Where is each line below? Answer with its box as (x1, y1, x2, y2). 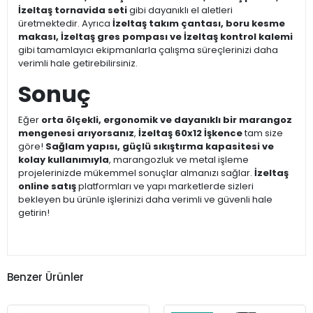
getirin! (18, 206, 50, 220)
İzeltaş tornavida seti (18, 3, 127, 17)
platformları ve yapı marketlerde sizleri (76, 180, 254, 194)
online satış (18, 180, 76, 194)
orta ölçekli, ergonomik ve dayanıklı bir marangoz (41, 113, 292, 127)
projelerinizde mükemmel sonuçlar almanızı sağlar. (18, 166, 254, 180)
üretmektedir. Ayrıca (18, 17, 112, 31)
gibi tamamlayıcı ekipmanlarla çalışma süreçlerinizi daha (18, 43, 278, 57)
